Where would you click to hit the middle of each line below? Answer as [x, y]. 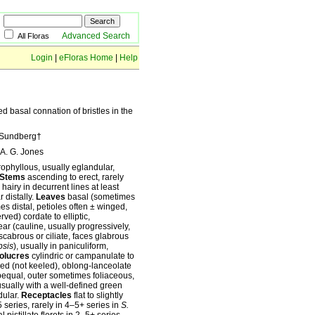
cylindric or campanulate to [82, 256]
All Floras [40, 36]
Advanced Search [96, 36]
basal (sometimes [100, 197]
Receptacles [46, 295]
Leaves [51, 197]
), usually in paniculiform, [61, 246]
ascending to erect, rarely [75, 177]
